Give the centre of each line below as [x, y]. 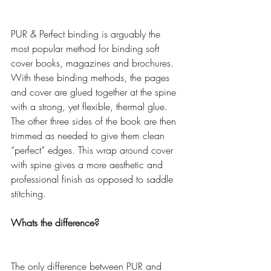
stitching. [28, 194]
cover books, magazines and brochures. [94, 63]
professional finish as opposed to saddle [93, 179]
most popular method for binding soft [87, 49]
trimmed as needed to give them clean [89, 136]
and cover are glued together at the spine [95, 92]
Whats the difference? [55, 223]
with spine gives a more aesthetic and [88, 165]
